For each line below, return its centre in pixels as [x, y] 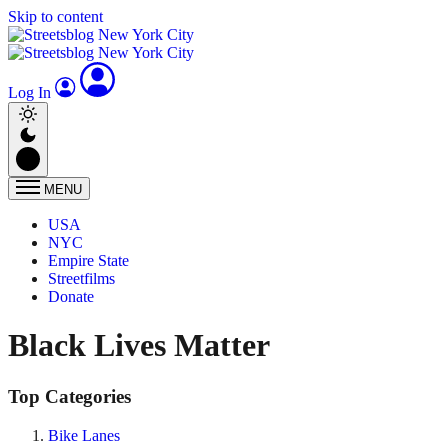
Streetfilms [81, 278]
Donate [71, 296]
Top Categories [69, 396]
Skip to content [55, 16]
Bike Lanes [84, 435]
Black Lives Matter [139, 345]
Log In [31, 92]
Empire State [88, 260]
